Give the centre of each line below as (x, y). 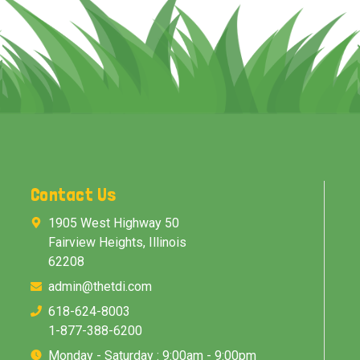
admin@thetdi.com (100, 286)
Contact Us (74, 194)
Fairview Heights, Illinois (117, 242)
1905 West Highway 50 (114, 223)
